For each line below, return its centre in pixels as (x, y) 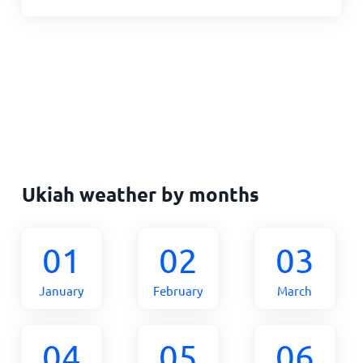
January (62, 290)
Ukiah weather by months (140, 194)
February (178, 290)
